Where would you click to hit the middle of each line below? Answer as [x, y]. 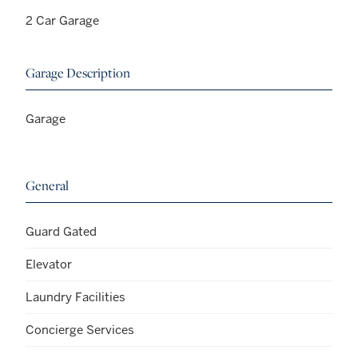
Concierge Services [80, 329]
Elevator [49, 264]
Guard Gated [61, 231]
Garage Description [78, 73]
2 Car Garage [62, 21]
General [47, 185]
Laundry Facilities [76, 296]
